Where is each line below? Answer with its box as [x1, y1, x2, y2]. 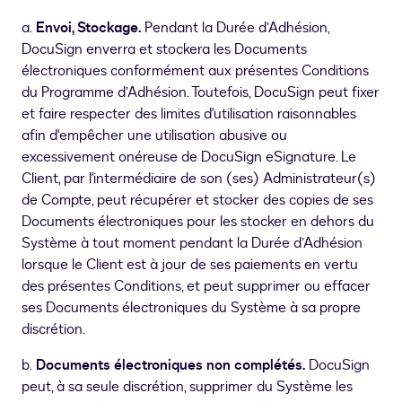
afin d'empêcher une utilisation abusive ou [22, 126, 287, 146]
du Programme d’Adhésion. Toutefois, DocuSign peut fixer [22, 83, 380, 103]
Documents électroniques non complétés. [32, 355, 305, 376]
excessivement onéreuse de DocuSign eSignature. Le [22, 147, 356, 168]
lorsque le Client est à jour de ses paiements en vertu [22, 255, 358, 275]
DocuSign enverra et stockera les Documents [22, 39, 307, 60]
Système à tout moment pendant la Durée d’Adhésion [22, 233, 363, 254]
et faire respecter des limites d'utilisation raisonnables [22, 104, 356, 125]
